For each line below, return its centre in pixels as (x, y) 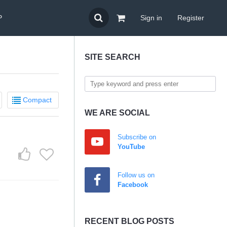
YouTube (131, 147)
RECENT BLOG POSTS (129, 221)
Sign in (151, 18)
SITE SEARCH (112, 57)
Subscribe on (137, 137)
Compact (37, 100)
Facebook (133, 185)
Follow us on (136, 175)
